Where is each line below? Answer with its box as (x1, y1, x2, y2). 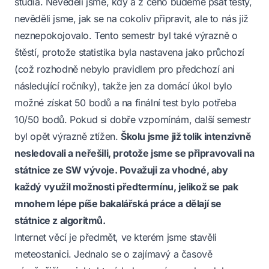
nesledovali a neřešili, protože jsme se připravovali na (14, 147, 255, 159)
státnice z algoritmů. (14, 214, 106, 226)
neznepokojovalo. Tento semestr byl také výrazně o (14, 29, 238, 41)
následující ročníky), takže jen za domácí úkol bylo (14, 79, 232, 92)
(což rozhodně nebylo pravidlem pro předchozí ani (14, 62, 235, 75)
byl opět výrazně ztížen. (14, 130, 121, 142)
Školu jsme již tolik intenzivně (121, 130, 252, 142)
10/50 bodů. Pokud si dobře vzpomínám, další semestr (14, 113, 251, 125)
